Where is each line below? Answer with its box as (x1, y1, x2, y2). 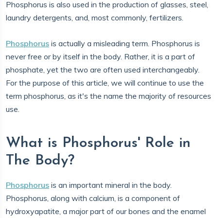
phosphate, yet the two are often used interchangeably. (6, 65, 200, 74)
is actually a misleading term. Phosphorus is (49, 38, 200, 48)
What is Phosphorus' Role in (6, 136, 191, 151)
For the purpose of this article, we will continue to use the (6, 78, 204, 88)
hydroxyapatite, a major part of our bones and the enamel (6, 206, 206, 216)
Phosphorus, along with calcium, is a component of (6, 193, 180, 203)
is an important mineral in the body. (49, 180, 172, 190)
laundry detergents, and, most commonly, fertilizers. (6, 13, 185, 22)
